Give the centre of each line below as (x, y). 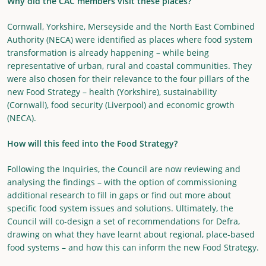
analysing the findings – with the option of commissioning (122, 182)
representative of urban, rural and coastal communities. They (129, 65)
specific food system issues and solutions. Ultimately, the (120, 208)
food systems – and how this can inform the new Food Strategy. (133, 247)
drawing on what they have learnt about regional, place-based (131, 234)
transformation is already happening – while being (108, 52)
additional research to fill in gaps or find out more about (119, 195)
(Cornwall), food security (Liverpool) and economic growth (121, 104)
